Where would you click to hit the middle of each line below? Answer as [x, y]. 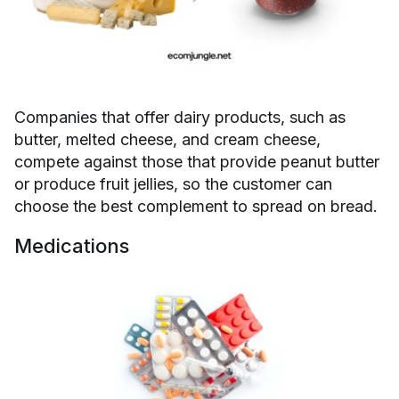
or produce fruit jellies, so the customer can [173, 184]
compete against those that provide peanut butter [197, 162]
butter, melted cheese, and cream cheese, [167, 140]
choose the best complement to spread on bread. [196, 207]
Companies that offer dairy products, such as [180, 118]
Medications [72, 246]
